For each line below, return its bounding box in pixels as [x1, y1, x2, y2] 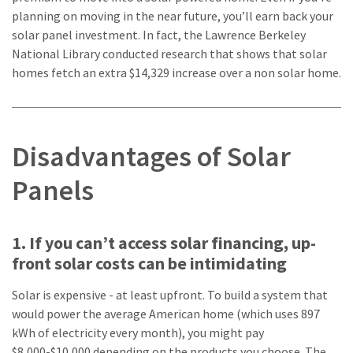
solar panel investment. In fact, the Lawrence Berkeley [12, 26, 306, 43]
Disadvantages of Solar [12, 138, 291, 174]
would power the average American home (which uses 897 [12, 305, 320, 321]
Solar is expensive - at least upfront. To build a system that [12, 286, 328, 303]
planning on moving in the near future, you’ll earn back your [12, 7, 333, 24]
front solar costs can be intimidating [12, 251, 287, 274]
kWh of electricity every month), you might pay [12, 324, 264, 340]
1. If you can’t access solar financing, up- [12, 231, 316, 254]
